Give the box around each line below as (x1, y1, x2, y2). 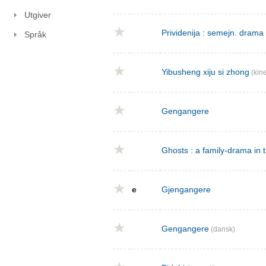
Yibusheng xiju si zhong (161, 67, 249, 77)
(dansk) (209, 225, 235, 233)
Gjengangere (161, 185, 211, 195)
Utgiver (24, 10, 51, 20)
